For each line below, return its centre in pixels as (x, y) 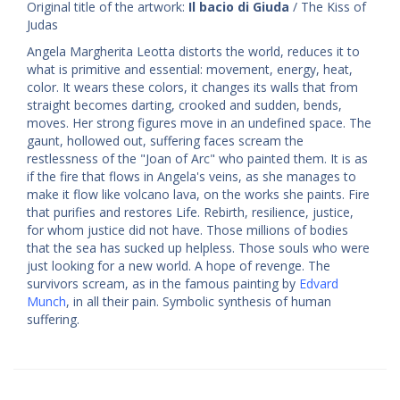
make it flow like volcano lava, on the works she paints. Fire (198, 195)
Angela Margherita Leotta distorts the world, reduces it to (193, 52)
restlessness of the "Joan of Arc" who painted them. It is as (197, 159)
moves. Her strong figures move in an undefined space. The (199, 123)
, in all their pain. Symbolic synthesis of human (199, 302)
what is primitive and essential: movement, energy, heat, (190, 70)
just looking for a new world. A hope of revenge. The (179, 266)
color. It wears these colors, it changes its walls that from (192, 87)
